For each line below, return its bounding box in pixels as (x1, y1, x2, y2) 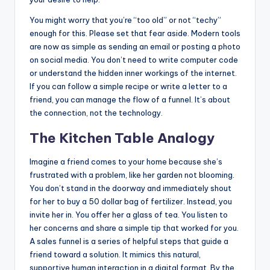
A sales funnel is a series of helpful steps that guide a (30, 236, 228, 246)
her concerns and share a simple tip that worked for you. (30, 223, 239, 233)
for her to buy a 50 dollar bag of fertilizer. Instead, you (30, 196, 232, 207)
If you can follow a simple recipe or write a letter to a (30, 81, 227, 92)
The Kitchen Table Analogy (30, 130, 215, 147)
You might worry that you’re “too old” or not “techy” (30, 15, 221, 25)
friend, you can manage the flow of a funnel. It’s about (30, 95, 230, 105)
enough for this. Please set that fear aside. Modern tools (30, 28, 240, 39)
